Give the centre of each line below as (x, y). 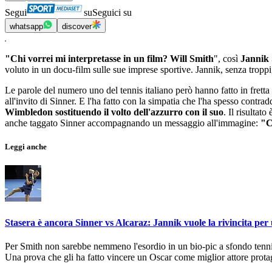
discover (77, 27)
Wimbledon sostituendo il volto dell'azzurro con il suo (114, 112)
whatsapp (26, 27)
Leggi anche (26, 147)
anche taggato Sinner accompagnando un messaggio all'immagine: (133, 123)
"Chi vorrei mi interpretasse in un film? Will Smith (109, 59)
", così (227, 59)
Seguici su (112, 13)
